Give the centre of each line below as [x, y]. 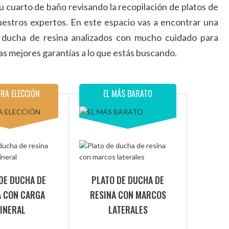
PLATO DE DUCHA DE [128, 180]
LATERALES [128, 210]
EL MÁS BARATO [128, 94]
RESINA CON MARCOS [128, 195]
